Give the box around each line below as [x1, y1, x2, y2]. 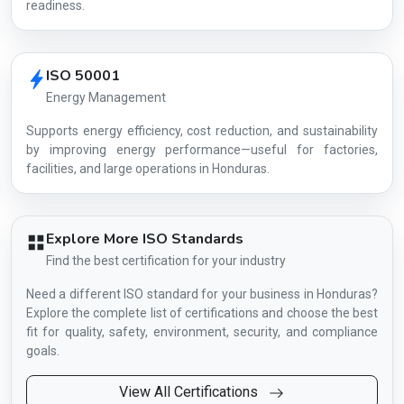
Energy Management [46, 90, 166, 105]
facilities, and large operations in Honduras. [26, 161, 270, 176]
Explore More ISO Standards [46, 229, 243, 249]
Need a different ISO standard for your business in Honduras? [26, 287, 378, 301]
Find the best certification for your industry [46, 253, 286, 268]
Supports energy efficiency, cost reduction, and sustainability [26, 124, 378, 138]
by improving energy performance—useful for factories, [26, 142, 378, 157]
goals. [26, 344, 60, 358]
